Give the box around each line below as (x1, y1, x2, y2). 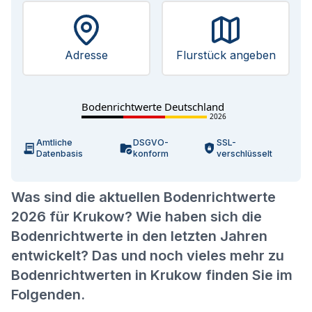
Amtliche (36, 137, 72, 148)
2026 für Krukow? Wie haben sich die (11, 208, 262, 225)
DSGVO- (133, 137, 169, 148)
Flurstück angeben (175, 48, 276, 62)
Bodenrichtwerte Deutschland (81, 100, 224, 114)
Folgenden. (11, 286, 85, 303)
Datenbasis (36, 148, 83, 159)
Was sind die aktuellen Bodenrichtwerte (11, 189, 276, 205)
